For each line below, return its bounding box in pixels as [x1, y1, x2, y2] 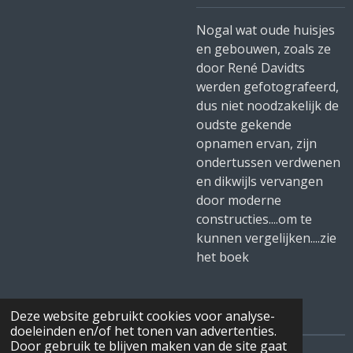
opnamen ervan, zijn [196, 135, 317, 152]
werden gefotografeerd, [196, 78, 339, 95]
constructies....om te [196, 210, 312, 228]
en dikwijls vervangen [196, 173, 323, 190]
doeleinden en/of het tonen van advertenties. [9, 322, 277, 340]
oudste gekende [196, 116, 292, 133]
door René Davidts [196, 59, 305, 76]
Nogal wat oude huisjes [196, 21, 335, 39]
